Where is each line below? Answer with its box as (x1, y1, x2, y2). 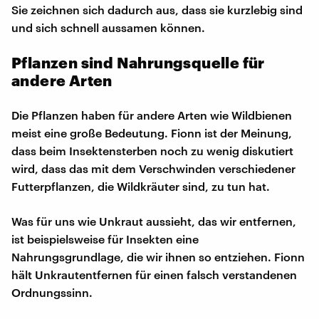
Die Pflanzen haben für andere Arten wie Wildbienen (11, 108, 292, 122)
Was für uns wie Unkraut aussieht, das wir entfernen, (11, 214, 296, 228)
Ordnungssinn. (11, 285, 93, 299)
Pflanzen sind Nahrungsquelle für (11, 53, 265, 71)
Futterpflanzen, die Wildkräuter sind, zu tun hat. (11, 179, 270, 193)
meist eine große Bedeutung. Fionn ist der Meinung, (11, 125, 292, 140)
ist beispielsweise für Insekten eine (11, 231, 199, 246)
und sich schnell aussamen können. (11, 20, 205, 34)
